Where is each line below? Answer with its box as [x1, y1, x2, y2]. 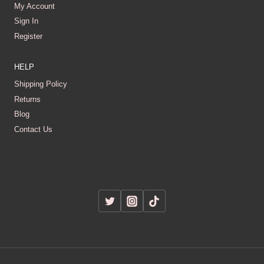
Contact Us [14, 125, 52, 134]
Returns [14, 94, 41, 104]
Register [14, 32, 42, 41]
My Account [14, 1, 55, 11]
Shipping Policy [14, 80, 67, 89]
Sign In [14, 16, 38, 26]
